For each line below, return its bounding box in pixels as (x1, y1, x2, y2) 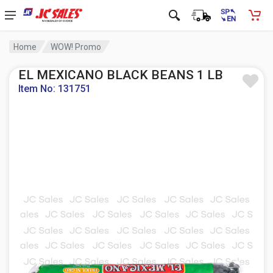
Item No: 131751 (18, 83, 91, 94)
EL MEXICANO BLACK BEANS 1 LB (18, 68, 223, 82)
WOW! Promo (51, 41, 102, 52)
